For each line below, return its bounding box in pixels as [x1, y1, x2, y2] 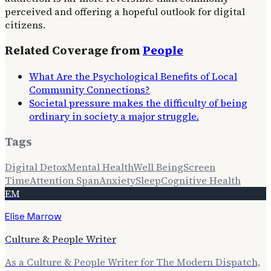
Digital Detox [5, 160, 67, 174]
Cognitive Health [161, 174, 241, 188]
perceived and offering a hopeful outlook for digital [5, 5, 245, 19]
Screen [183, 160, 215, 174]
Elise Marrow [5, 210, 62, 223]
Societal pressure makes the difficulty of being [29, 96, 247, 109]
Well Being [133, 160, 183, 174]
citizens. [5, 18, 45, 32]
